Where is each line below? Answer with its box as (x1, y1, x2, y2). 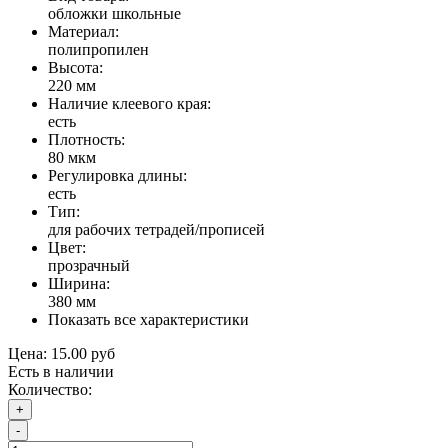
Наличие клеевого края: (48, 94, 211, 112)
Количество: (8, 380, 92, 398)
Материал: (48, 22, 119, 40)
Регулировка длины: (48, 166, 187, 184)
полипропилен (48, 40, 149, 58)
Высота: (48, 58, 103, 76)
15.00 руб (51, 344, 115, 362)
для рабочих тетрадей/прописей (48, 220, 265, 238)
